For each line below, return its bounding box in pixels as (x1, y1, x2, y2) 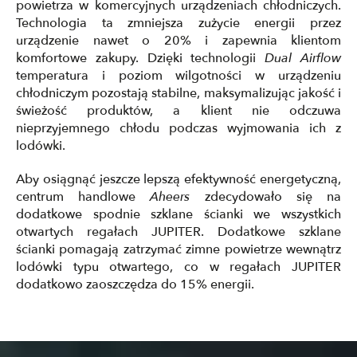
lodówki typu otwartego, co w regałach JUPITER (16, 258, 341, 276)
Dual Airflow (265, 49, 342, 67)
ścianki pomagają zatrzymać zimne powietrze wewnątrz (16, 241, 341, 258)
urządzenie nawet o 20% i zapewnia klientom (16, 32, 341, 49)
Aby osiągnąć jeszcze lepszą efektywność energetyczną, (16, 171, 341, 188)
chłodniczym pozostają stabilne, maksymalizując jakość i (16, 84, 341, 102)
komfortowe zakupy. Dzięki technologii (16, 49, 265, 67)
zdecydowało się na (190, 188, 342, 206)
